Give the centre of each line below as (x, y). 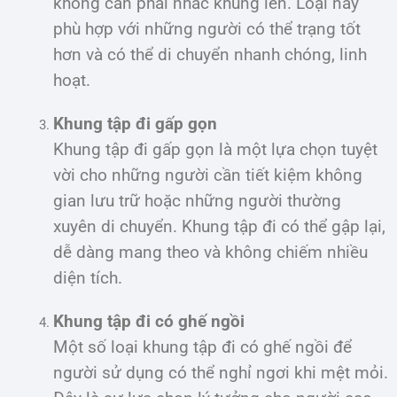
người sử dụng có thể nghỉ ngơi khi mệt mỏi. (221, 373)
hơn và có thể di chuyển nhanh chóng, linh (210, 54)
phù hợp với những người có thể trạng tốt (207, 29)
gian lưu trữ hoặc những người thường (197, 201)
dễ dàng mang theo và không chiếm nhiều (210, 252)
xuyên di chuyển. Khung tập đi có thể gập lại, (219, 226)
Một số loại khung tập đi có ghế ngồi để (202, 347)
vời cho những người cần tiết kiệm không (208, 175)
